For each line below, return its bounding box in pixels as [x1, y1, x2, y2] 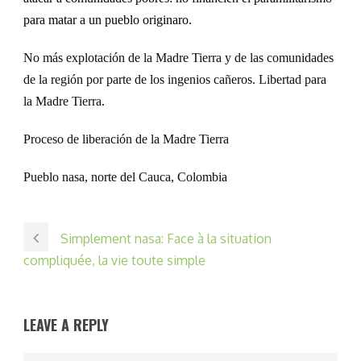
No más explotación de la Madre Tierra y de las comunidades [23, 50, 334, 64]
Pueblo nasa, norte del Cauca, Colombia [23, 169, 227, 184]
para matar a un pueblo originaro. [23, 12, 192, 27]
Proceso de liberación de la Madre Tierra [23, 131, 229, 146]
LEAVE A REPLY [23, 313, 109, 335]
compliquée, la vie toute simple [23, 251, 205, 268]
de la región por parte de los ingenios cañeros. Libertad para [23, 72, 326, 86]
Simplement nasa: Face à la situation [60, 230, 272, 247]
